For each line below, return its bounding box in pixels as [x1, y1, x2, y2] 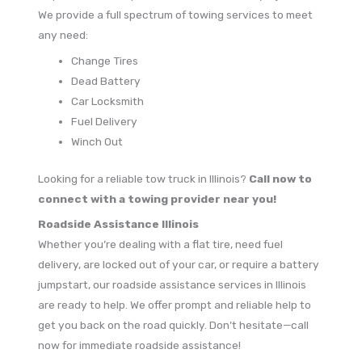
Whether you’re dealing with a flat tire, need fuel [38, 238, 284, 251]
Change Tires [71, 54, 139, 68]
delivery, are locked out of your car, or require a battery [38, 258, 320, 271]
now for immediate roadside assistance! [38, 339, 242, 352]
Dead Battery [71, 74, 141, 88]
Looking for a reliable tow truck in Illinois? [38, 171, 250, 185]
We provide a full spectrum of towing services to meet [38, 8, 314, 22]
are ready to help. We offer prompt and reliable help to [38, 298, 312, 312]
